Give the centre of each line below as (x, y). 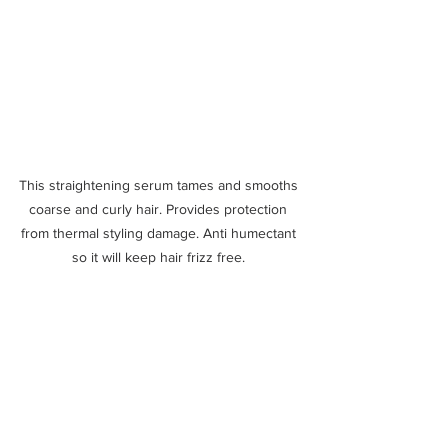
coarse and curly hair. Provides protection (160, 208)
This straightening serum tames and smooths (160, 184)
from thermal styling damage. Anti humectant (160, 232)
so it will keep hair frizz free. (160, 256)
